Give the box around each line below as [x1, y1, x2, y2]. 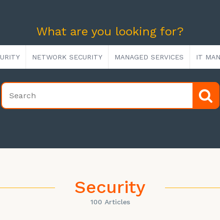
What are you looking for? [36, 25, 184, 38]
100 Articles [90, 198, 130, 206]
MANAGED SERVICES [114, 53, 184, 61]
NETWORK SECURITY [32, 53, 102, 61]
